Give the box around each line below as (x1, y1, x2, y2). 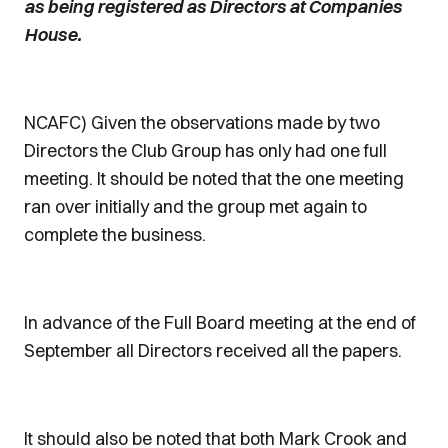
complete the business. (24, 223, 206, 246)
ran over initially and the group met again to (24, 195, 367, 218)
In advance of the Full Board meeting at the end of (24, 311, 416, 334)
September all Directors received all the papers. (24, 339, 402, 362)
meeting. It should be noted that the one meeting (24, 167, 404, 190)
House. (24, 23, 81, 46)
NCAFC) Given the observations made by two (24, 111, 380, 134)
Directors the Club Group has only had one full (24, 139, 387, 162)
